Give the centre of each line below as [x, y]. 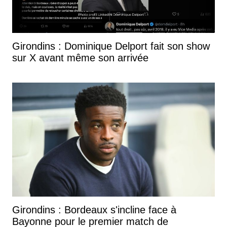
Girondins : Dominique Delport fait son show [111, 46]
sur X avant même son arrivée [80, 58]
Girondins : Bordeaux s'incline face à [94, 210]
